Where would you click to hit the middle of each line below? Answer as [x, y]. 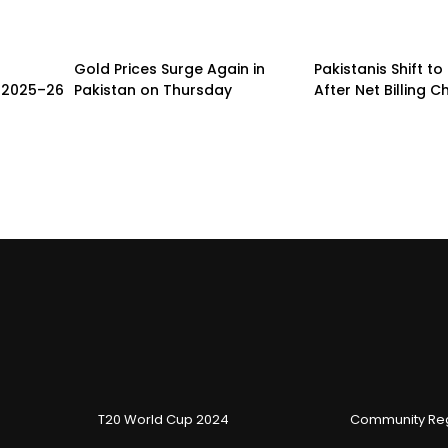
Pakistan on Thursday [153, 89]
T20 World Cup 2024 [163, 419]
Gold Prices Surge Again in [169, 68]
